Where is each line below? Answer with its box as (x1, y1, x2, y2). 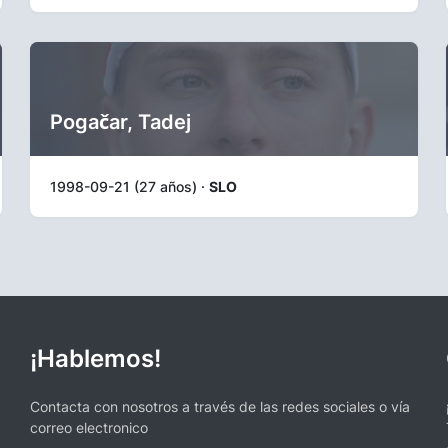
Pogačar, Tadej (50, 109, 191, 134)
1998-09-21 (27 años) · (50, 177, 209, 195)
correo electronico (30, 419, 148, 436)
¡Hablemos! (30, 344, 161, 373)
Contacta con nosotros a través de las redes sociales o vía (30, 398, 410, 415)
